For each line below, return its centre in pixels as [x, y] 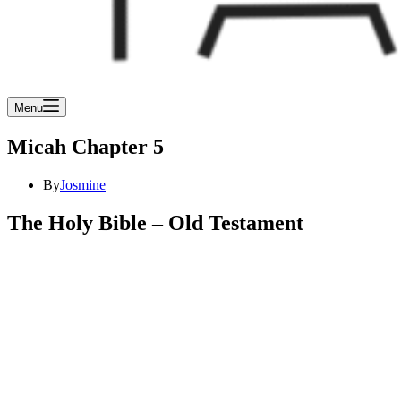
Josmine [83, 184]
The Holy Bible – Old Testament [155, 222]
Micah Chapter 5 [85, 146]
